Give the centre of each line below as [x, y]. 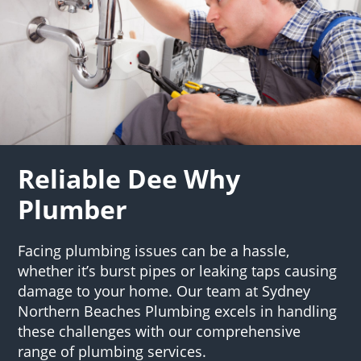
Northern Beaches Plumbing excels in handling [178, 311]
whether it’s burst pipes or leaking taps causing [178, 270]
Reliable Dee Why [129, 178]
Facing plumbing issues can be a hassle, [154, 250]
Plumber [73, 209]
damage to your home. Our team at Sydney [164, 290]
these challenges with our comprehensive [160, 331]
